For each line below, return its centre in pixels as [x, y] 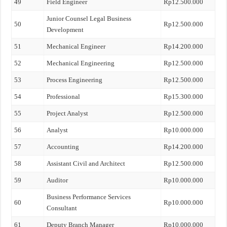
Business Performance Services [89, 197]
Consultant [62, 208]
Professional [64, 97]
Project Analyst [68, 113]
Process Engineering [75, 80]
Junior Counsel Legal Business [89, 18]
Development [65, 30]
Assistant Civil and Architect [86, 163]
